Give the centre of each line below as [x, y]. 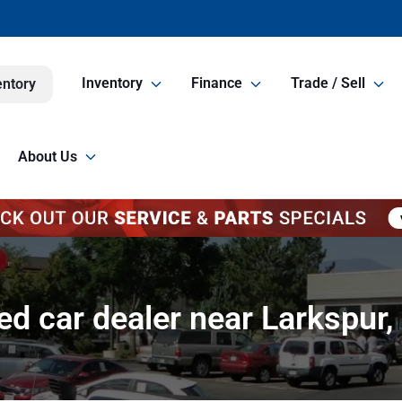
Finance [217, 83]
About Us [48, 157]
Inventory [112, 83]
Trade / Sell [328, 83]
